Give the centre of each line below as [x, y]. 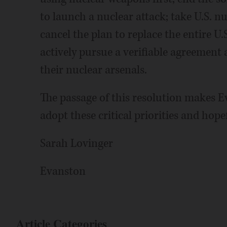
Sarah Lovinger [76, 143]
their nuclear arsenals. [93, 70]
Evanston [63, 171]
